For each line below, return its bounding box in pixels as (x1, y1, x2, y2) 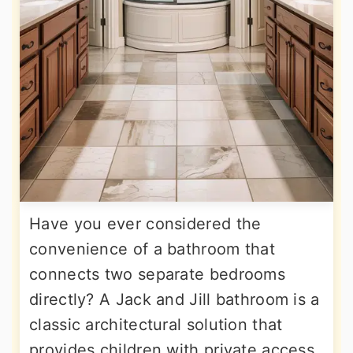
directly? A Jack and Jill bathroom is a (29, 290, 320, 309)
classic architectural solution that (29, 315, 283, 334)
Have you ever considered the (29, 214, 262, 233)
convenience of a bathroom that (29, 240, 275, 258)
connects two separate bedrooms (29, 265, 285, 284)
